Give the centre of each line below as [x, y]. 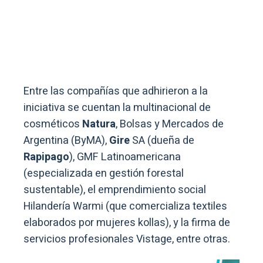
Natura [99, 124]
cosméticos [53, 124]
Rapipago [46, 157]
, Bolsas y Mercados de [170, 124]
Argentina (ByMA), [66, 140]
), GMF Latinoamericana [125, 157]
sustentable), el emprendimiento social [115, 190]
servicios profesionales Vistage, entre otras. [128, 239]
